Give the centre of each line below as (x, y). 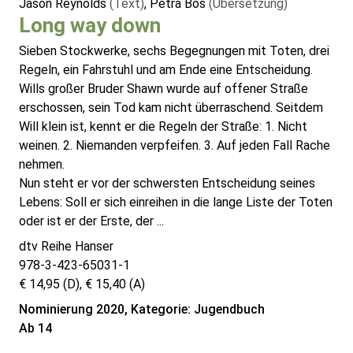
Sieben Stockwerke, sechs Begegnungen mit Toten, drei (174, 51)
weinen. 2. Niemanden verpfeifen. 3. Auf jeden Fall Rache (175, 146)
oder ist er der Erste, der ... (91, 221)
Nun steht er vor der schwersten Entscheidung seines (167, 184)
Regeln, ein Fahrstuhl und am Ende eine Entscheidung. (166, 70)
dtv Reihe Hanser (66, 247)
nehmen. (42, 165)
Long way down (90, 26)
